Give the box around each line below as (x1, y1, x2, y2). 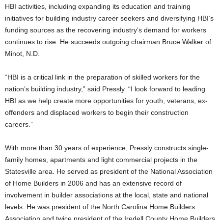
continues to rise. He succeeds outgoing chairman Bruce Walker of (5, 38, 211, 46)
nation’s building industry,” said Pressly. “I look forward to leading (5, 85, 205, 93)
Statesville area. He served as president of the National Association (5, 167, 213, 175)
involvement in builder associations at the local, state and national (5, 191, 208, 199)
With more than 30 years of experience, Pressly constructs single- (5, 144, 209, 152)
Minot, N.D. (5, 50, 40, 57)
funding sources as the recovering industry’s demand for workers (5, 26, 206, 34)
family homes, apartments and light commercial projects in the (5, 156, 197, 164)
